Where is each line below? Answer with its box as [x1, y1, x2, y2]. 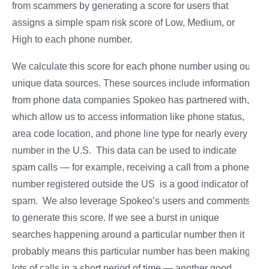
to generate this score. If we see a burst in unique [12, 213, 219, 223]
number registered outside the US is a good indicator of [12, 179, 248, 190]
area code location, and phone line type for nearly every [12, 128, 247, 139]
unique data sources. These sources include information [12, 78, 250, 89]
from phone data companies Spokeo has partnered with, [12, 95, 249, 106]
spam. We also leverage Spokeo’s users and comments [12, 196, 250, 207]
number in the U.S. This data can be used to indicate [12, 145, 237, 156]
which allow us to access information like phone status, [12, 112, 244, 122]
